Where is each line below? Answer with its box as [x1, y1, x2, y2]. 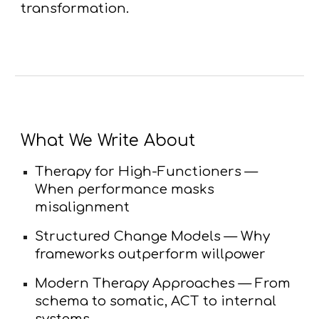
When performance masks [35, 182, 215, 197]
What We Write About [21, 131, 196, 150]
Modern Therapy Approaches [35, 276, 236, 291]
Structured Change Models [35, 229, 221, 244]
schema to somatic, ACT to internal [35, 293, 277, 308]
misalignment [35, 199, 130, 214]
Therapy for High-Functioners [35, 164, 242, 179]
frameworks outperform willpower [35, 246, 266, 261]
